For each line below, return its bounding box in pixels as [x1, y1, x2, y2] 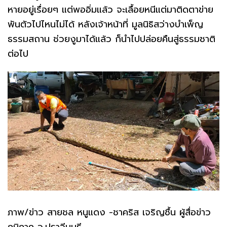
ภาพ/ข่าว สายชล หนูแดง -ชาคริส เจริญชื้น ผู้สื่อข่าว [8, 205, 211, 220]
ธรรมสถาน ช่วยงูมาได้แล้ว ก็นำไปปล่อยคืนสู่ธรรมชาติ [8, 32, 215, 47]
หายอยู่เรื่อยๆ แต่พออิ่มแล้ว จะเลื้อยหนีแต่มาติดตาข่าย [8, 3, 213, 17]
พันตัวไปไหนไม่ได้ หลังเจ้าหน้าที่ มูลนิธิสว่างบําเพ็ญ [8, 17, 203, 32]
